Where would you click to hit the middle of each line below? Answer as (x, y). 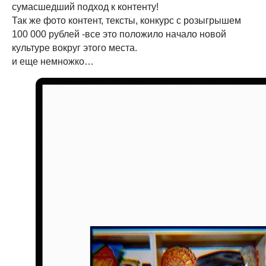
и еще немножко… (53, 61)
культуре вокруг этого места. (75, 48)
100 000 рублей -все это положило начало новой (119, 34)
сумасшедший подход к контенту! (85, 7)
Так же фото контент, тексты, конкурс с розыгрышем (126, 20)
